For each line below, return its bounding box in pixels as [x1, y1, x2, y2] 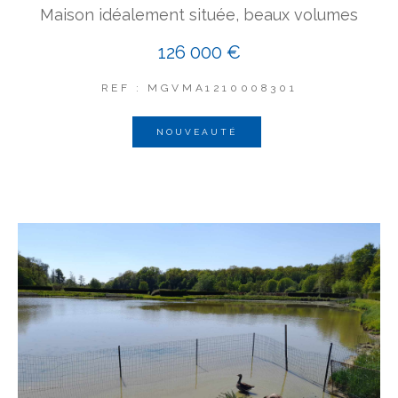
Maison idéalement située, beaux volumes [40, 4, 358, 24]
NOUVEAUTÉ [156, 126, 237, 137]
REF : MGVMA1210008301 [100, 81, 298, 94]
